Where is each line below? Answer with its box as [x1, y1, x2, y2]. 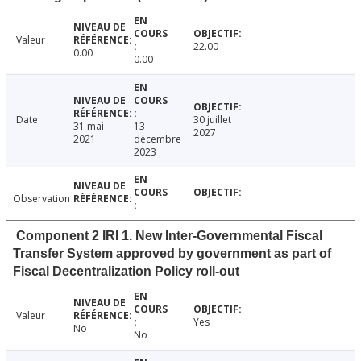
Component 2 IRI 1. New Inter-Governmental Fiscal [16, 229, 322, 243]
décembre [133, 132, 181, 147]
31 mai [73, 119, 104, 134]
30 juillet [193, 113, 232, 127]
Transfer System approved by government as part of [13, 247, 331, 261]
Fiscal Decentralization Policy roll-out [13, 264, 239, 279]
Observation [13, 192, 70, 206]
